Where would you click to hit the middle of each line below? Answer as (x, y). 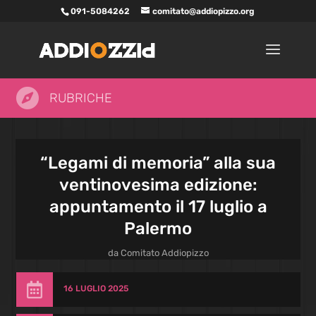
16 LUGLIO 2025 (96, 288)
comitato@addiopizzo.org (204, 11)
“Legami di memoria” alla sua (158, 163)
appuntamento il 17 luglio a (158, 207)
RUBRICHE (80, 98)
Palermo (158, 229)
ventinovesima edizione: (158, 185)
